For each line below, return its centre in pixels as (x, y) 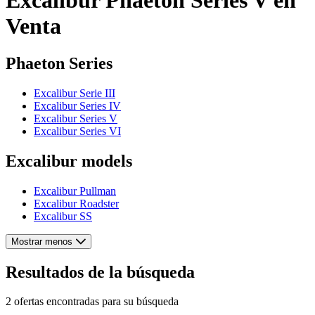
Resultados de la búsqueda (100, 272)
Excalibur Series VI (77, 131)
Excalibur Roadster (76, 203)
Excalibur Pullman (75, 191)
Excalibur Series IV (77, 105)
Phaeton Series (59, 63)
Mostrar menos (42, 241)
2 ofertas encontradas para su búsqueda (92, 302)
